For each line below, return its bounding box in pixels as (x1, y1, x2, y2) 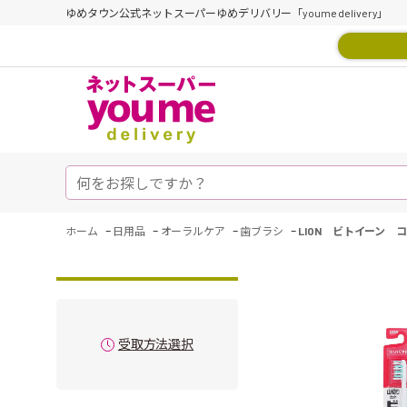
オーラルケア (160, 224, 225, 237)
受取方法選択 (117, 336, 194, 352)
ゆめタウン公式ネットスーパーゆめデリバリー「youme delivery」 (65, 6, 389, 19)
